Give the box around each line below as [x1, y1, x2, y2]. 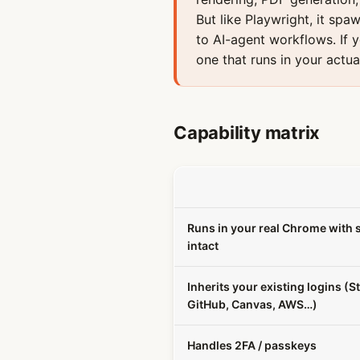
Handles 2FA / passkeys [187, 338, 317, 352]
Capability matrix [174, 122, 321, 143]
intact [187, 239, 219, 252]
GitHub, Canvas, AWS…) [187, 297, 317, 311]
